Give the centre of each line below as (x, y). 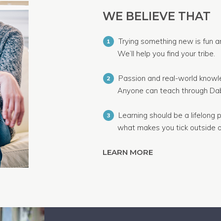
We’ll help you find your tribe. (166, 54)
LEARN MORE (129, 152)
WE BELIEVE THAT (156, 17)
